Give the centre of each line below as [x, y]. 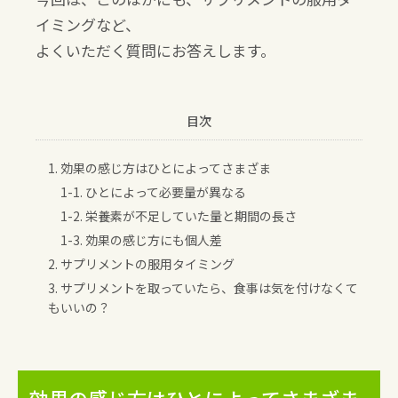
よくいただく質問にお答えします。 [155, 50]
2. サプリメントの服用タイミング [141, 263]
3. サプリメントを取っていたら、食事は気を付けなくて [203, 287]
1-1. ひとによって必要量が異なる [153, 191]
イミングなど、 [88, 24]
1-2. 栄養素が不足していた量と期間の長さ [179, 215]
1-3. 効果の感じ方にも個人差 [141, 239]
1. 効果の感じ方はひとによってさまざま [159, 167]
